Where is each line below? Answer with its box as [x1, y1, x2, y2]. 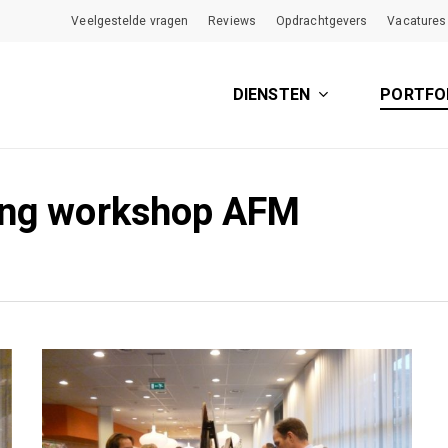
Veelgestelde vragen [71, 12, 189, 30]
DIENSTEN [232, 83, 311, 107]
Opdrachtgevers [275, 12, 368, 30]
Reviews [208, 12, 256, 30]
